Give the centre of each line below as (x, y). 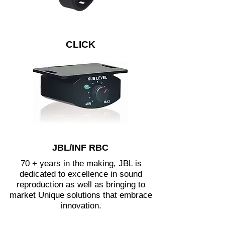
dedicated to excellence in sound (81, 174)
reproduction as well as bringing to (81, 185)
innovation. (81, 206)
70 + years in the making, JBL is (81, 163)
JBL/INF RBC (80, 148)
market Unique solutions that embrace (81, 195)
